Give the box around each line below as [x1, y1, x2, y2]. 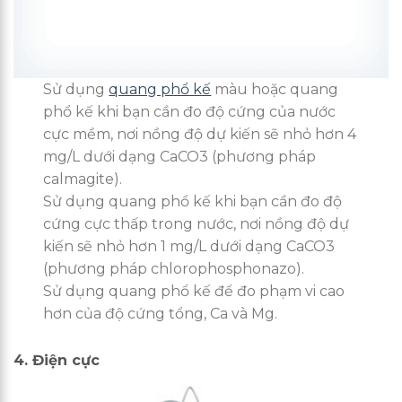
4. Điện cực [13, 351, 100, 369]
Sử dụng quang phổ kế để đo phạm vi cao [43, 282, 345, 300]
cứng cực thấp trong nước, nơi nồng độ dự [43, 214, 350, 232]
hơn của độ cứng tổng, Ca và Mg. [43, 304, 278, 322]
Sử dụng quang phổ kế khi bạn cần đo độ [43, 192, 343, 210]
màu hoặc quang [211, 80, 339, 98]
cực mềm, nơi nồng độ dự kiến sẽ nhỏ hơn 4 [43, 125, 357, 143]
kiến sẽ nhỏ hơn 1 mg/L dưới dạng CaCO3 [43, 237, 336, 255]
